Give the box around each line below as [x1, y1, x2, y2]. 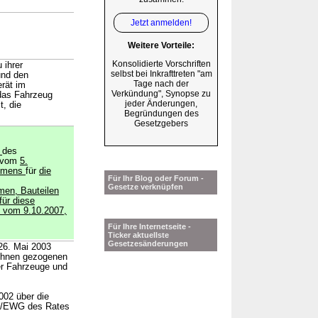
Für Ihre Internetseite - [108, 222, 191, 231]
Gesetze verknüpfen [108, 182, 183, 192]
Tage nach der [133, 79, 189, 89]
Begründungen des [124, 109, 199, 119]
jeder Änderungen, [125, 99, 197, 109]
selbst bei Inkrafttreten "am [110, 69, 212, 79]
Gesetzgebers [134, 119, 188, 129]
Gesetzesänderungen [108, 239, 188, 248]
